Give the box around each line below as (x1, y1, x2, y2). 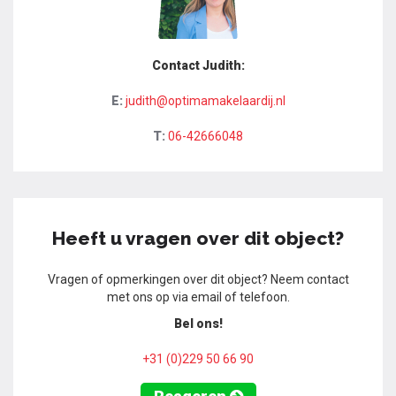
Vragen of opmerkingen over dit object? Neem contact (47, 272, 349, 287)
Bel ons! (173, 316, 223, 331)
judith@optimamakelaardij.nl (125, 94, 286, 109)
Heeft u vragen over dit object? (52, 227, 344, 250)
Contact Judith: (151, 58, 245, 73)
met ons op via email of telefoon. (106, 290, 290, 305)
